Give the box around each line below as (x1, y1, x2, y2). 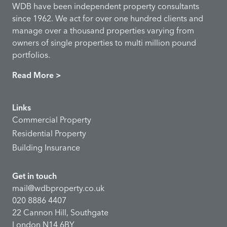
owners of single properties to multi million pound (12, 37, 196, 48)
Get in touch (12, 170, 57, 181)
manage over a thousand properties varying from (12, 25, 194, 36)
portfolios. (12, 50, 50, 60)
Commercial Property (12, 115, 91, 125)
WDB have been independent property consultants (12, 1, 199, 12)
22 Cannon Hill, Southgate (12, 207, 108, 217)
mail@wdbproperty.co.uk (12, 182, 104, 193)
